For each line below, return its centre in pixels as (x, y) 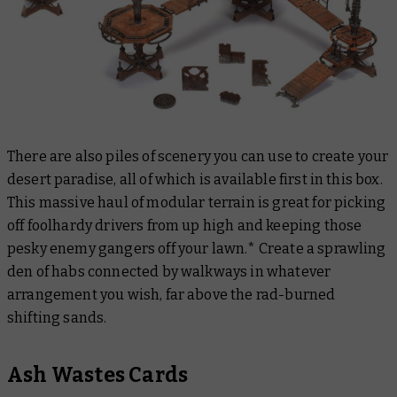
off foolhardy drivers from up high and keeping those (185, 226)
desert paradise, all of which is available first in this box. (195, 180)
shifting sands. (57, 318)
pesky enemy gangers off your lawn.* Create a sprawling (197, 249)
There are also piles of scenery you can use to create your (198, 157)
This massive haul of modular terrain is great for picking (197, 203)
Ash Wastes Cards (98, 375)
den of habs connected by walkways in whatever (169, 272)
